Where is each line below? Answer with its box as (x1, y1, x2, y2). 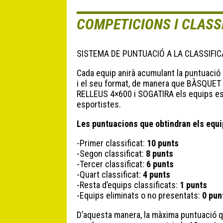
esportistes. (77, 99, 121, 110)
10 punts (147, 138, 179, 149)
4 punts (143, 169, 171, 180)
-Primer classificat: (77, 138, 147, 149)
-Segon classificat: (77, 148, 146, 159)
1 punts (178, 180, 208, 191)
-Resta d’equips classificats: (77, 180, 178, 191)
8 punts (146, 148, 174, 159)
